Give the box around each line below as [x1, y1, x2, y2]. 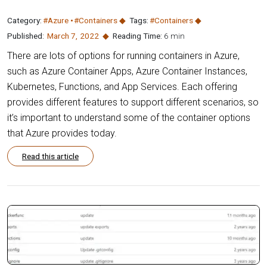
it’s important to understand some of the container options [7, 112, 250, 124]
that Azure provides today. [7, 128, 117, 139]
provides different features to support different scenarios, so [7, 97, 259, 108]
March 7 [46, 31, 76, 41]
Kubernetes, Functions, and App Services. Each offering [7, 81, 237, 93]
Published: [7, 31, 44, 41]
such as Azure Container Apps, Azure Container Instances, [7, 66, 247, 77]
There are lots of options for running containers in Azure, [7, 50, 240, 62]
